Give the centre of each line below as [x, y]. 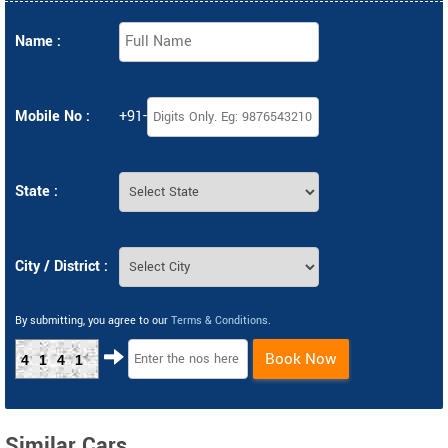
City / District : [61, 266]
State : [36, 191]
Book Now [301, 358]
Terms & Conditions [219, 320]
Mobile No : [52, 116]
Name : [38, 41]
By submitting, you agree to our [93, 320]
